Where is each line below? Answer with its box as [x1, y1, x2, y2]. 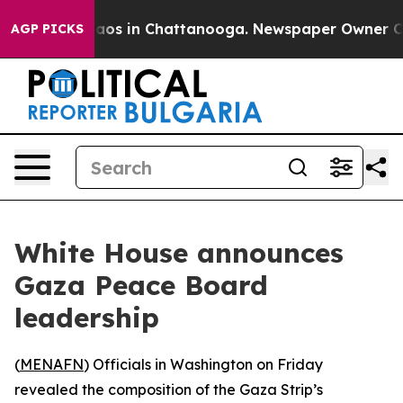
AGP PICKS [11, 21, 84, 37]
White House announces [14, 236, 344, 270]
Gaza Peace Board [14, 268, 268, 302]
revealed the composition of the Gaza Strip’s [14, 381, 323, 399]
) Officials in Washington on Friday [84, 355, 323, 373]
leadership [14, 300, 159, 335]
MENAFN [20, 355, 84, 373]
